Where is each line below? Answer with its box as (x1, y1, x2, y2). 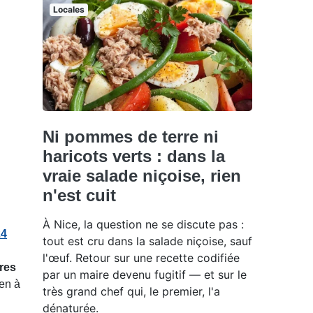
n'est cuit (43, 185, 116, 205)
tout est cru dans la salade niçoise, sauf (43, 233, 252, 248)
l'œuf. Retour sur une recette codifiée (43, 250, 240, 265)
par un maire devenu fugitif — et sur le (43, 267, 247, 282)
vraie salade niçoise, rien (43, 166, 241, 185)
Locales (52, 4, 85, 15)
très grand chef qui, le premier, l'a (43, 284, 220, 298)
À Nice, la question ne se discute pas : (43, 217, 244, 231)
